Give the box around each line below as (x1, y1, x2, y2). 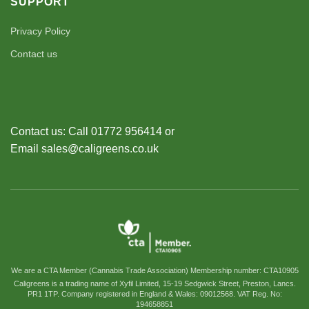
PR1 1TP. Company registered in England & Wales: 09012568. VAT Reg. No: (27, 289, 282, 298)
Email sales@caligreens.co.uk (10, 142, 159, 154)
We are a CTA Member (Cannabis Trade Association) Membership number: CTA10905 (10, 266, 299, 275)
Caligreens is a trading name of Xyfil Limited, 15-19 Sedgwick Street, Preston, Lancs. (13, 279, 296, 288)
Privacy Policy (10, 25, 70, 37)
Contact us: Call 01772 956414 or (10, 125, 175, 137)
